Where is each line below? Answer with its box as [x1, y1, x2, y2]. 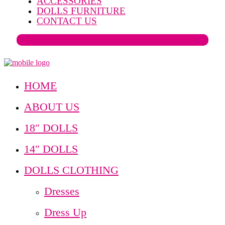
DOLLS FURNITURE [37, 6, 126, 17]
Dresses [44, 185, 79, 198]
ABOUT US [24, 100, 79, 114]
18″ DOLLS [24, 122, 78, 135]
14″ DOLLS [24, 143, 78, 156]
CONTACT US [37, 16, 97, 27]
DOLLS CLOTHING [24, 164, 119, 177]
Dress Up [44, 206, 86, 219]
